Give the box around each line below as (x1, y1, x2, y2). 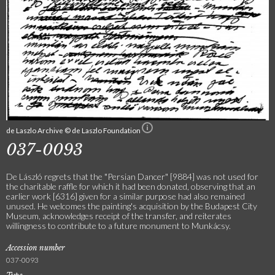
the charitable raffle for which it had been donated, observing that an (6, 180, 255, 192)
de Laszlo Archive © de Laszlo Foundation (6, 125, 142, 134)
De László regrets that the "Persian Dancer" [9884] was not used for (6, 171, 258, 182)
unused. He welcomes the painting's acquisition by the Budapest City (6, 200, 257, 211)
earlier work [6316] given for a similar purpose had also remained (6, 190, 245, 201)
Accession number (6, 242, 65, 252)
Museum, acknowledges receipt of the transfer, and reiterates (6, 210, 231, 221)
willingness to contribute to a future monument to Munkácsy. (6, 220, 231, 231)
